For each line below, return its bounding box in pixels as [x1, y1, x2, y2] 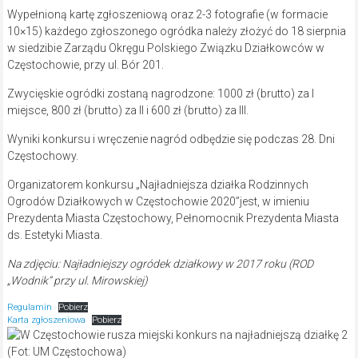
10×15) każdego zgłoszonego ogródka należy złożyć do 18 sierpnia [6, 24, 346, 38]
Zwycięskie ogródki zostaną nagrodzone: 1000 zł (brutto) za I [6, 86, 314, 100]
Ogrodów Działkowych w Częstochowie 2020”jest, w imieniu [6, 194, 309, 208]
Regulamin [6, 301, 52, 312]
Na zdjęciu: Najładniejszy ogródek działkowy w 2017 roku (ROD [6, 257, 313, 270]
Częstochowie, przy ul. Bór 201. [6, 58, 164, 71]
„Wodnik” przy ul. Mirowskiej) [6, 273, 148, 287]
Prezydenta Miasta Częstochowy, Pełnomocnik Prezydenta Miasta [6, 211, 339, 225]
